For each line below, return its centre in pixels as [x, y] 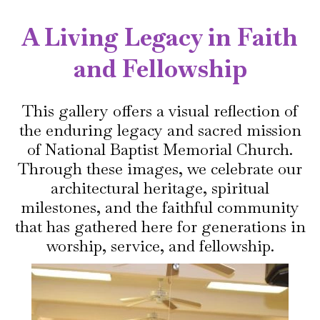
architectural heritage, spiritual [160, 188]
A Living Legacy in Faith [160, 37]
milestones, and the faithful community [160, 207]
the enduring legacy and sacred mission [160, 130]
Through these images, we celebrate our [160, 169]
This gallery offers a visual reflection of [160, 111]
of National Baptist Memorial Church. [160, 149]
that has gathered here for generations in [160, 226]
